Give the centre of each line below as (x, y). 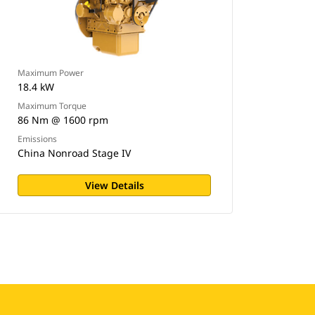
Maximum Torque (52, 106)
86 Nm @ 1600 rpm (63, 120)
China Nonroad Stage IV (75, 153)
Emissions (38, 139)
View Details (114, 185)
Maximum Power (51, 73)
